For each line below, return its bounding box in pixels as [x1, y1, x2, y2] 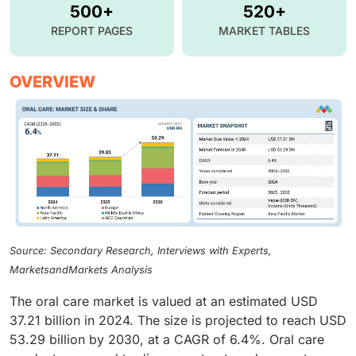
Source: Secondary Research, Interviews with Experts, [10, 244, 272, 257]
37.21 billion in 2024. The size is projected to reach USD [10, 311, 346, 328]
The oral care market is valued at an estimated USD [10, 292, 318, 309]
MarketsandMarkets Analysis [10, 263, 153, 276]
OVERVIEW [10, 72, 95, 91]
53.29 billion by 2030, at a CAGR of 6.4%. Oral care [10, 331, 324, 347]
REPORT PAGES [51, 23, 133, 37]
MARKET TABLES [219, 23, 310, 37]
